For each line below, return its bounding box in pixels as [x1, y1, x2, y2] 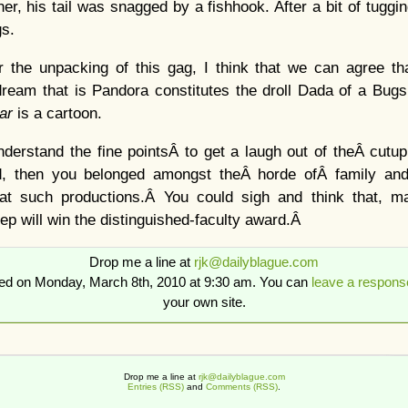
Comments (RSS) [206, 382, 278, 392]
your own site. [162, 294, 246, 310]
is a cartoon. [17, 105, 102, 122]
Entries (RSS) [127, 382, 184, 392]
